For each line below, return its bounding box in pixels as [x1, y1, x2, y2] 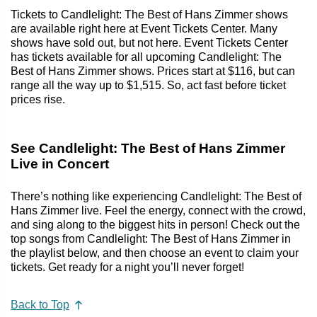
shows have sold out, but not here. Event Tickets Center [11, 36, 288, 49]
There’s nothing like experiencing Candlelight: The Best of [11, 190, 301, 202]
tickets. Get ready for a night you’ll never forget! [11, 260, 244, 273]
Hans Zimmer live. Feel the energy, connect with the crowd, [11, 204, 306, 217]
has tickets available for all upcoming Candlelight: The [11, 50, 282, 63]
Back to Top [11, 299, 69, 311]
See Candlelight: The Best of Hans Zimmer [11, 140, 285, 156]
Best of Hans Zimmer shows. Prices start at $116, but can [11, 64, 295, 77]
